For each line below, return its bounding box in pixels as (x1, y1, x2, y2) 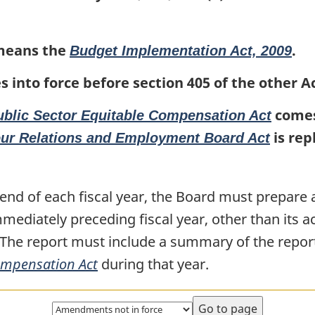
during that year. (98, 255, 209, 274)
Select (52, 296, 85, 312)
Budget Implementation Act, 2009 (70, 42, 292, 58)
